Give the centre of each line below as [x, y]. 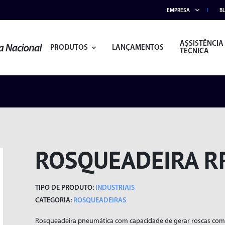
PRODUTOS [69, 48]
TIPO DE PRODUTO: [65, 188]
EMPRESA [178, 11]
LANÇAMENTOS [138, 48]
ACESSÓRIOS [59, 204]
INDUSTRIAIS [115, 188]
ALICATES [184, 204]
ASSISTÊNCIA [201, 44]
